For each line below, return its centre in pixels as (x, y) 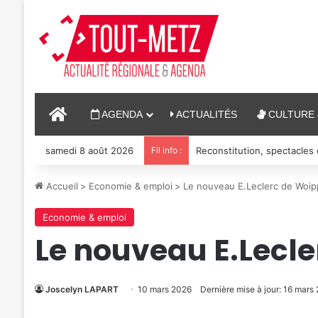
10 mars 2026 (164, 289)
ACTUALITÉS (205, 114)
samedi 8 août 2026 (89, 150)
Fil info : (166, 150)
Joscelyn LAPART (82, 289)
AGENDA (121, 114)
